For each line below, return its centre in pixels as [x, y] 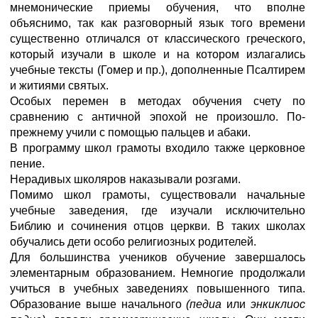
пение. [27, 164]
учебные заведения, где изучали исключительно [158, 210]
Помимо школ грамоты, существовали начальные [158, 195]
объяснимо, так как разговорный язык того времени [158, 23]
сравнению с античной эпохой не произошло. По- [158, 117]
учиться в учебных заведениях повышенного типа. [158, 289]
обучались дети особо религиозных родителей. [133, 242]
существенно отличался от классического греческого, [158, 39]
